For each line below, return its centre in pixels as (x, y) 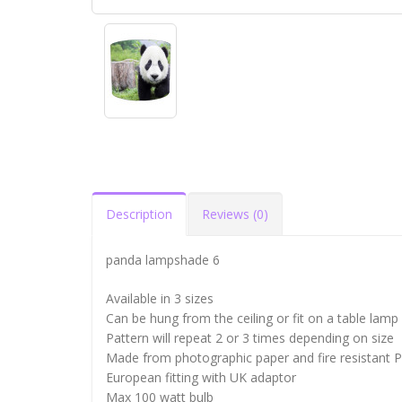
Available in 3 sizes (160, 299)
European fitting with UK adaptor (201, 378)
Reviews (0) (235, 214)
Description (139, 214)
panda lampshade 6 (163, 260)
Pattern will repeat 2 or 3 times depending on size (250, 338)
